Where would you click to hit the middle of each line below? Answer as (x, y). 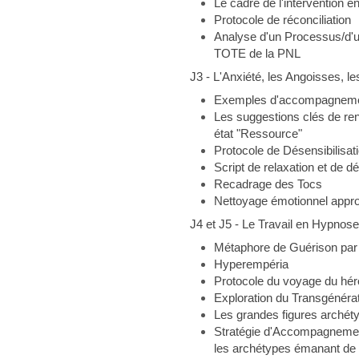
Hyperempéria (251, 264)
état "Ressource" (258, 133)
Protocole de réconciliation (282, 20)
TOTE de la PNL (257, 53)
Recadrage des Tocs (268, 184)
